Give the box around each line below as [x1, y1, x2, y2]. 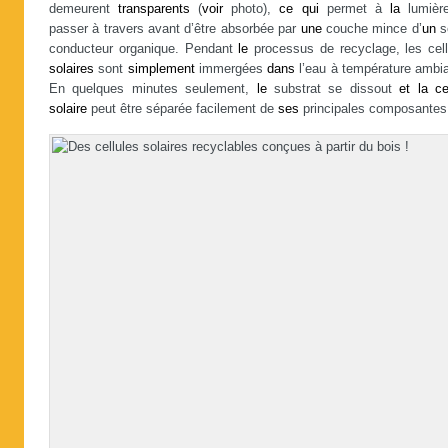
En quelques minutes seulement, [49, 82, 257, 96]
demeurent [49, 2, 119, 16]
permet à [318, 2, 390, 16]
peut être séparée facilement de [87, 102, 278, 116]
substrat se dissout [266, 82, 400, 96]
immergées [194, 62, 267, 76]
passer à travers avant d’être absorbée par [49, 22, 301, 36]
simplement [127, 62, 195, 76]
